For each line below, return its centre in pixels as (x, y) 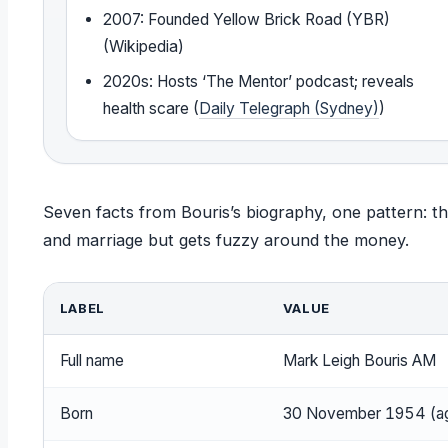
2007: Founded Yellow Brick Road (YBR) (247, 20)
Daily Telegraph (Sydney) (289, 109)
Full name (91, 361)
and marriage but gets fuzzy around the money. (225, 240)
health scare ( (151, 109)
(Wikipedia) (144, 47)
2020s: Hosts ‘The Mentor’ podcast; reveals (259, 82)
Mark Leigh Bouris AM (359, 361)
